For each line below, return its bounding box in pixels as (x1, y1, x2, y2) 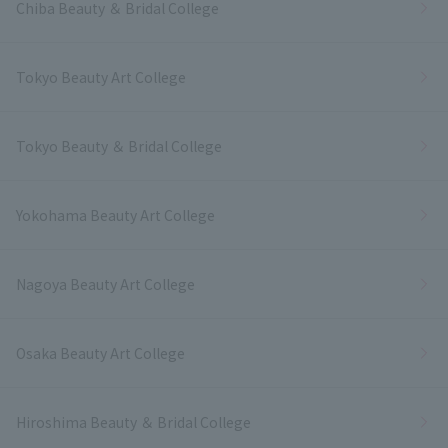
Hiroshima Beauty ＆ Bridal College (16, 411, 251, 432)
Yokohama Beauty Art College (16, 204, 215, 225)
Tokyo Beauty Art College (16, 66, 186, 87)
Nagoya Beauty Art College (16, 273, 195, 294)
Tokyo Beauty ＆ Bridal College (16, 135, 222, 156)
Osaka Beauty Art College (16, 342, 185, 363)
